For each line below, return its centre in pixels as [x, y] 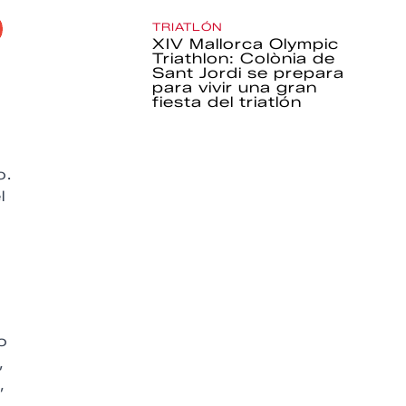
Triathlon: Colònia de [244, 58]
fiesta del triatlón [227, 102]
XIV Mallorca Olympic [246, 44]
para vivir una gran [235, 87]
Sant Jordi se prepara [249, 73]
